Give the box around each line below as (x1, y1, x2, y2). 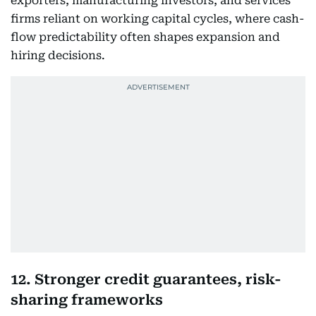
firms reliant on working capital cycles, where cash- (11, 12, 304, 25)
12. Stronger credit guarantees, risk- (11, 271, 281, 288)
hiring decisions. (11, 49, 105, 62)
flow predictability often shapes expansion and (11, 30, 280, 44)
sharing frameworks (11, 291, 163, 308)
